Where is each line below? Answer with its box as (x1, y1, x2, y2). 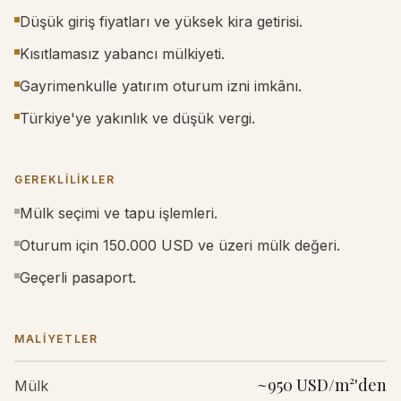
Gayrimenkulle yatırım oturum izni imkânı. (20, 77, 302, 95)
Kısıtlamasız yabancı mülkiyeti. (20, 45, 225, 63)
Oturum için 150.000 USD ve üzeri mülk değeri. (20, 236, 340, 254)
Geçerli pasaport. (20, 269, 136, 286)
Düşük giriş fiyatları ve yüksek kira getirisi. (20, 13, 303, 30)
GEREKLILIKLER (14, 173, 115, 186)
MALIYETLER (14, 332, 98, 346)
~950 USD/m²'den (257, 374, 387, 396)
